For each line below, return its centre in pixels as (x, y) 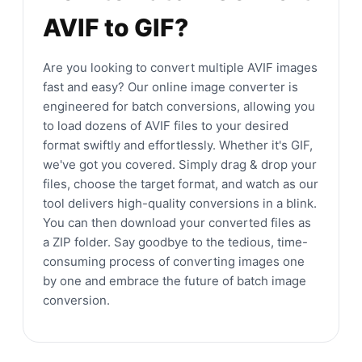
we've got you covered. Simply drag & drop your (180, 164)
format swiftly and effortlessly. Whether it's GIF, (178, 145)
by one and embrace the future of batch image (175, 280)
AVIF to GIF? (116, 27)
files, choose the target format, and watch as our (181, 183)
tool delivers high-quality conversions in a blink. (180, 203)
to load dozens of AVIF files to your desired (166, 125)
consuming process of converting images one (174, 261)
